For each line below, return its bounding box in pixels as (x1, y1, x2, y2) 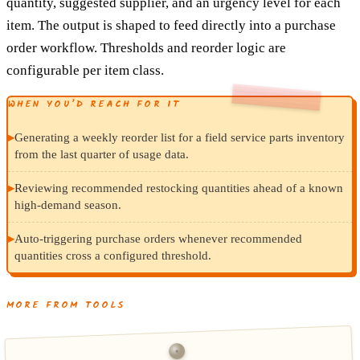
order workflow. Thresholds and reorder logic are (6, 39, 286, 55)
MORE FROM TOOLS (6, 297, 125, 313)
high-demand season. (14, 198, 121, 212)
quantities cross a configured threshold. (14, 249, 211, 263)
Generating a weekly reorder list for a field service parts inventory (14, 131, 345, 145)
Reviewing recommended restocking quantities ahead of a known (14, 182, 343, 195)
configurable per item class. (6, 62, 164, 78)
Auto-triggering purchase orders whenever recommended (14, 232, 302, 246)
